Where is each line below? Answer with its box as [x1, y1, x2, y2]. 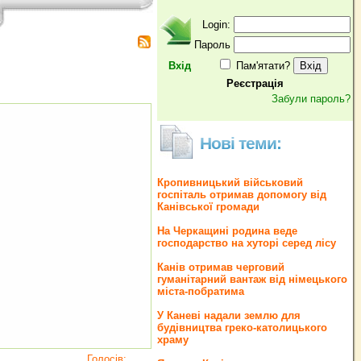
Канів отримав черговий [157, 261, 284, 273]
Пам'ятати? [233, 60, 293, 72]
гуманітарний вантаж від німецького [157, 273, 347, 285]
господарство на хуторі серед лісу [157, 237, 336, 249]
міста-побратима [157, 285, 244, 297]
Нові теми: [200, 134, 281, 153]
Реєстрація [226, 77, 284, 89]
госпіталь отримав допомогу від [157, 189, 326, 201]
